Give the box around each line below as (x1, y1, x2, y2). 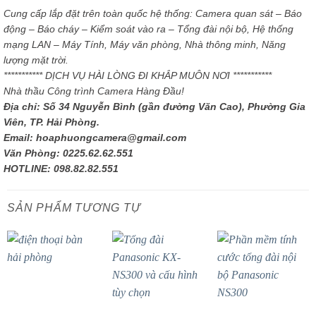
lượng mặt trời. (4, 54, 68, 66)
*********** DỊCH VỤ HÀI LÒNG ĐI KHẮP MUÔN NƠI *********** (4, 70, 272, 82)
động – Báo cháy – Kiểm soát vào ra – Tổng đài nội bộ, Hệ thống (4, 23, 293, 35)
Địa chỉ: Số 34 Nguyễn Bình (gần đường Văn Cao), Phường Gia (4, 101, 305, 113)
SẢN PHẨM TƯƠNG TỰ (7, 201, 141, 214)
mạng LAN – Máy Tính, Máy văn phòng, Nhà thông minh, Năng (4, 39, 286, 51)
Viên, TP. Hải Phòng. (4, 116, 99, 128)
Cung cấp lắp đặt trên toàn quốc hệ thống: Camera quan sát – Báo (4, 8, 302, 20)
